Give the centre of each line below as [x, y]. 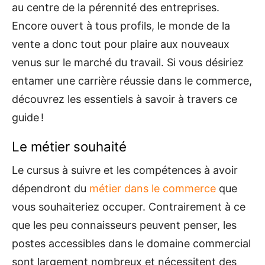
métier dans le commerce [153, 188]
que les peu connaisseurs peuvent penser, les [124, 225]
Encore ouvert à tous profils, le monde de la [121, 25]
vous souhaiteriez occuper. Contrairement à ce [129, 206]
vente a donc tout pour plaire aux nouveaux [121, 44]
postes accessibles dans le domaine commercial [131, 243]
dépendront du [51, 188]
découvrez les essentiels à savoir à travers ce [125, 99]
